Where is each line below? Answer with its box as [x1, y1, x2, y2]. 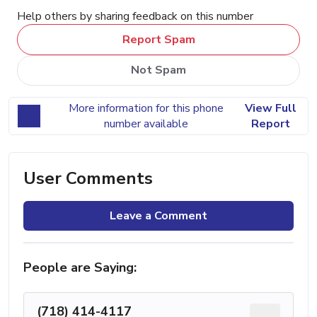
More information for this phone [68, 100, 224, 117]
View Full [244, 100, 296, 117]
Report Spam [122, 31, 195, 47]
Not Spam [131, 62, 186, 79]
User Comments [23, 167, 153, 190]
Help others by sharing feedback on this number [17, 8, 253, 24]
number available [103, 116, 188, 132]
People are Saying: [23, 259, 137, 277]
